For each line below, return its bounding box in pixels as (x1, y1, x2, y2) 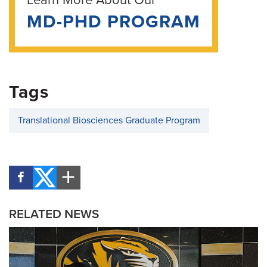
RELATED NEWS (9, 207, 99, 222)
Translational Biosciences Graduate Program (18, 114, 200, 127)
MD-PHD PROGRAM (27, 11, 200, 33)
